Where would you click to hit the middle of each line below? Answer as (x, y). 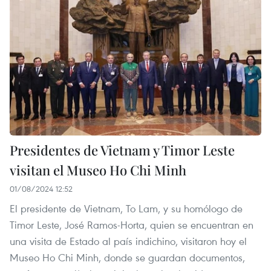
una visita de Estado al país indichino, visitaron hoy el (128, 241)
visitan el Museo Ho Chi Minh (98, 170)
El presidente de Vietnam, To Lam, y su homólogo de (126, 209)
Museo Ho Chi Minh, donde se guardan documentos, (127, 258)
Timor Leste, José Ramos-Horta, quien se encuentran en (132, 225)
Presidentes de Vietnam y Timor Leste (122, 150)
